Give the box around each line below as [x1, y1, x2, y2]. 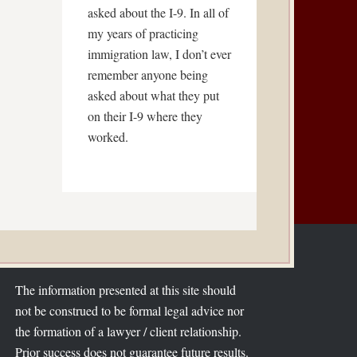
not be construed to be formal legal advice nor [15, 302, 244, 319]
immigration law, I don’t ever [88, 45, 231, 62]
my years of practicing [88, 25, 198, 41]
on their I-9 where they [88, 108, 202, 124]
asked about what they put [88, 87, 219, 104]
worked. [88, 128, 128, 145]
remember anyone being [88, 66, 208, 83]
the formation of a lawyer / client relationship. [15, 323, 241, 339]
